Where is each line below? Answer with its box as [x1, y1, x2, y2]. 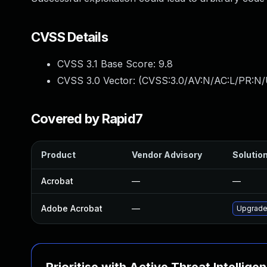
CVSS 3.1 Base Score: [57, 58, 159, 70]
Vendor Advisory [132, 150, 202, 160]
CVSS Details [31, 29, 108, 45]
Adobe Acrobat [41, 203, 103, 213]
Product [41, 150, 76, 160]
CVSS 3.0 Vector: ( [57, 74, 142, 86]
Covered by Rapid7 [31, 111, 143, 126]
